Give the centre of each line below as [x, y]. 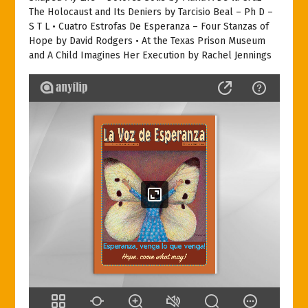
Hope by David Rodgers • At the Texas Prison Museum [147, 41]
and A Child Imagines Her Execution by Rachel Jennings [150, 55]
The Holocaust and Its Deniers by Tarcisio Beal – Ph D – [151, 12]
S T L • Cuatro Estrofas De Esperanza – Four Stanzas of [148, 26]
